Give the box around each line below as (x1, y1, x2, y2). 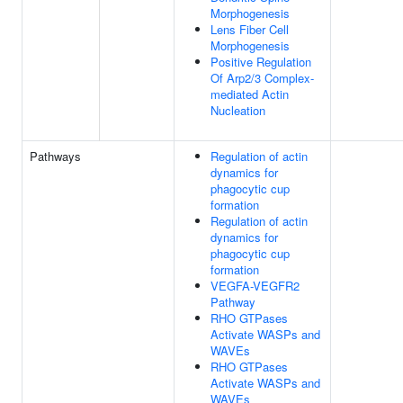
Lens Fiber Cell (210, 21, 289, 38)
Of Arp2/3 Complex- (210, 69, 314, 86)
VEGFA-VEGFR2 (210, 277, 300, 294)
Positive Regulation (210, 53, 311, 70)
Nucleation (210, 102, 265, 119)
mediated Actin (210, 85, 289, 103)
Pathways (30, 148, 81, 165)
